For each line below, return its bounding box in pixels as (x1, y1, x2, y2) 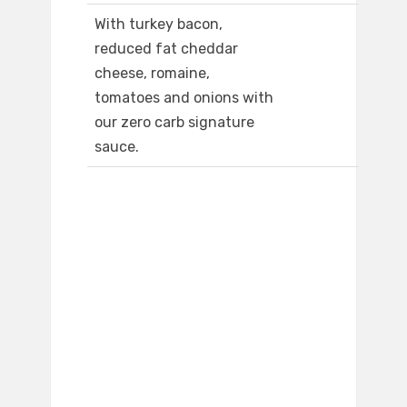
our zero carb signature (94, 114, 254, 132)
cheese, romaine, (94, 65, 210, 83)
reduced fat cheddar (94, 40, 238, 58)
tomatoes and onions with (94, 89, 273, 107)
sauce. (94, 138, 139, 156)
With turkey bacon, (94, 15, 223, 34)
